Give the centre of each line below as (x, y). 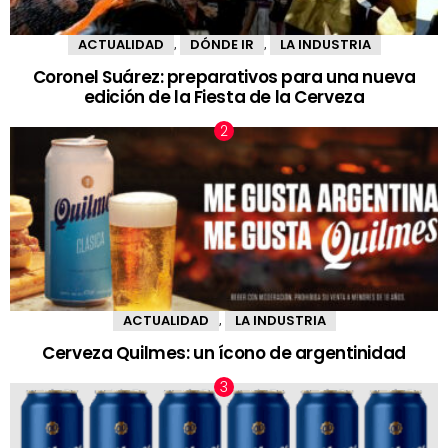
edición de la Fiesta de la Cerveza (224, 97)
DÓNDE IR (221, 44)
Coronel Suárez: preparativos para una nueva (224, 77)
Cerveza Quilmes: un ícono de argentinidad (224, 353)
